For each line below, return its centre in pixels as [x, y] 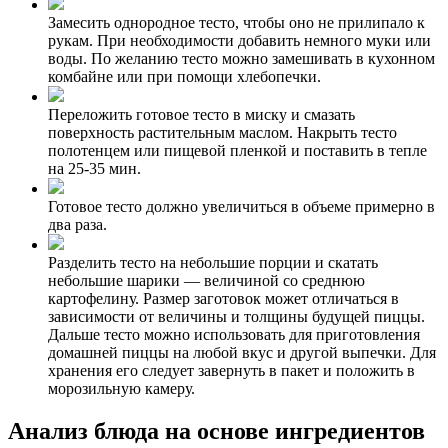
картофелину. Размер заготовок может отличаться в [223, 299]
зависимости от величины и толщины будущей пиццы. [236, 317]
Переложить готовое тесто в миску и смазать [201, 115]
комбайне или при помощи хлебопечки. [184, 77]
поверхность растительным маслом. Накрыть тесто [222, 133]
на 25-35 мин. [94, 169]
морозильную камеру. [121, 389]
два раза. [77, 225]
